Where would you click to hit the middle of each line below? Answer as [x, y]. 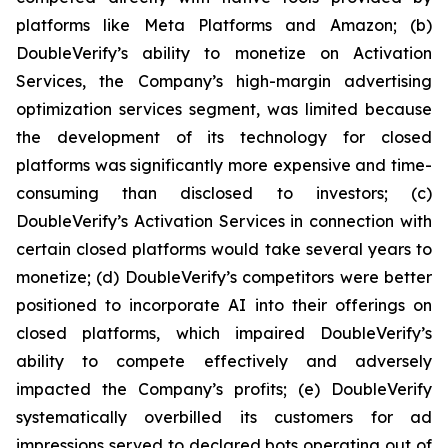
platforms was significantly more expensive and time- [224, 165]
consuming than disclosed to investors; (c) [224, 193]
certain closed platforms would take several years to [224, 249]
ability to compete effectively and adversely [224, 361]
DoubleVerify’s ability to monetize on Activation [224, 53]
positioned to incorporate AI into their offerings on [224, 305]
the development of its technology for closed [224, 137]
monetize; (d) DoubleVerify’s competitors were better [224, 277]
